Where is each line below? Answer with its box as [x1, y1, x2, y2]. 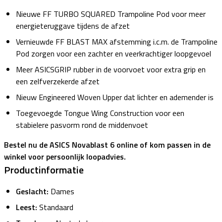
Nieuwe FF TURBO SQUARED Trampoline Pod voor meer [16, 8, 206, 20]
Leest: [16, 201, 39, 214]
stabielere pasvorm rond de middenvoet [16, 119, 148, 131]
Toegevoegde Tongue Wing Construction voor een [16, 107, 184, 119]
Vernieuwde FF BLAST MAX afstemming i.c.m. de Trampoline [16, 36, 218, 48]
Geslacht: [16, 185, 49, 198]
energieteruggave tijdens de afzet [16, 20, 130, 32]
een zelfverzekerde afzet [16, 75, 100, 88]
